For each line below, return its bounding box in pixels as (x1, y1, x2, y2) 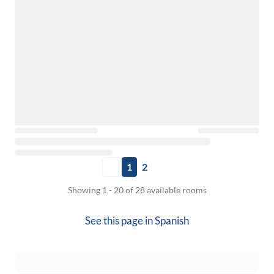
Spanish (155, 214, 189, 227)
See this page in (85, 214, 155, 227)
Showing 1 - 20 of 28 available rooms (67, 185, 207, 195)
